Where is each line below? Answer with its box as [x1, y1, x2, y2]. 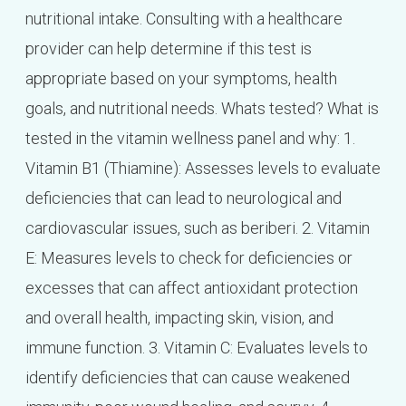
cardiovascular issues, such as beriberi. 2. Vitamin [24, 218, 370, 238]
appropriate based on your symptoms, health [24, 69, 337, 89]
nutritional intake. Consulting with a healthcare [24, 9, 343, 29]
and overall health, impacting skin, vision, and [24, 308, 333, 328]
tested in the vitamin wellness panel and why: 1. [24, 129, 355, 149]
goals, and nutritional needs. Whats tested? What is [24, 99, 379, 119]
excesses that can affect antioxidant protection [24, 278, 358, 298]
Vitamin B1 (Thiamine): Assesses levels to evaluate [24, 159, 381, 179]
